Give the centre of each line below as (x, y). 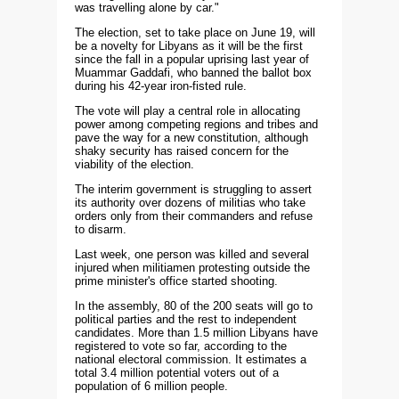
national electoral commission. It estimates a (191, 359)
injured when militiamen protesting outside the (192, 267)
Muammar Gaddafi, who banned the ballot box (193, 72)
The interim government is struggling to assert (193, 189)
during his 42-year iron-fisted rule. (161, 85)
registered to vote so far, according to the (181, 346)
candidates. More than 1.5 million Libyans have (196, 332)
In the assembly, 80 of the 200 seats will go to (194, 305)
